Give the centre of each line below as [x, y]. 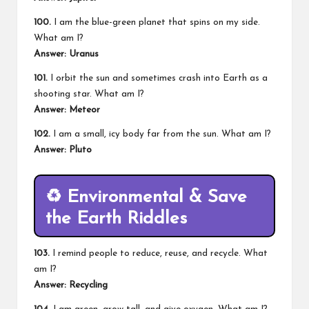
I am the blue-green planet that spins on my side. [156, 22]
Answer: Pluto [63, 150]
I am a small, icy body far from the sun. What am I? [161, 134]
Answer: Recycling [71, 286]
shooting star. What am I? [89, 94]
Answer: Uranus [66, 54]
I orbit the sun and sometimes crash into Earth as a [158, 78]
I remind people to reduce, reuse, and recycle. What [159, 254]
